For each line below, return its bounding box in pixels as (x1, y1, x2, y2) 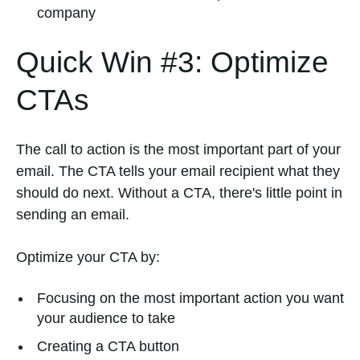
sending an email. (16, 207, 133, 223)
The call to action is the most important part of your (16, 141, 341, 158)
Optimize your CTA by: (16, 248, 160, 265)
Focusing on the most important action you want (37, 289, 344, 306)
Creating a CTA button (37, 337, 179, 354)
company (37, 4, 96, 21)
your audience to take (37, 309, 175, 326)
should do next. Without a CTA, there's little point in (16, 185, 342, 202)
